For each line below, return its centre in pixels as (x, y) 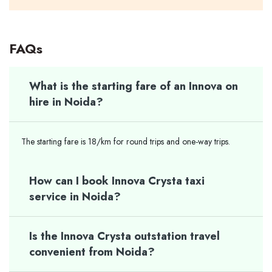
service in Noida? (75, 197)
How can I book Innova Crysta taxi (117, 181)
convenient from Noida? (92, 252)
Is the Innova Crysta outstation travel (124, 236)
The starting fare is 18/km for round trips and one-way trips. (126, 141)
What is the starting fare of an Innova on (134, 86)
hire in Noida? (66, 102)
